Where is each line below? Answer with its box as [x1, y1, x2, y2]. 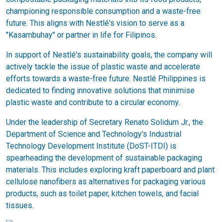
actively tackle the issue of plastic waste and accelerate [6, 62, 200, 71]
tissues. [6, 201, 34, 210]
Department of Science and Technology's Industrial [6, 129, 181, 139]
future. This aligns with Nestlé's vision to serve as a [6, 18, 184, 28]
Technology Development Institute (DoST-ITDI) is [6, 141, 176, 151]
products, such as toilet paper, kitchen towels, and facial [6, 189, 199, 198]
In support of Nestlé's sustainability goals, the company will [6, 50, 212, 59]
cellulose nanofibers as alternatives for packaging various [6, 177, 206, 186]
